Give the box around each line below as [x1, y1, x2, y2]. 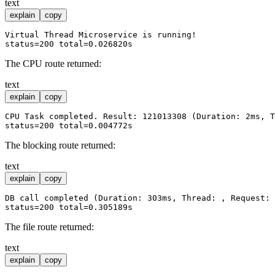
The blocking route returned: [5, 140, 115, 151]
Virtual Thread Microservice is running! [5, 30, 196, 40]
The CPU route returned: [5, 58, 101, 69]
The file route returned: [5, 222, 94, 233]
